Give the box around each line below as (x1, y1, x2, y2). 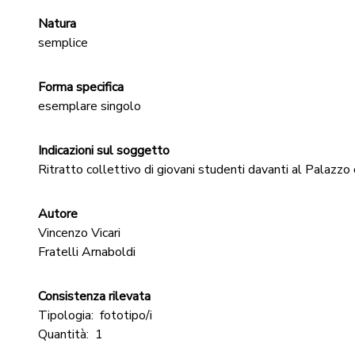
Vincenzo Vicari (38, 224, 120, 242)
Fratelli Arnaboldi (38, 243, 136, 261)
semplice (38, 34, 88, 52)
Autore (38, 205, 78, 223)
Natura (38, 15, 76, 32)
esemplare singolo (38, 97, 141, 115)
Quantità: (38, 326, 89, 343)
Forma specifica (38, 78, 124, 96)
